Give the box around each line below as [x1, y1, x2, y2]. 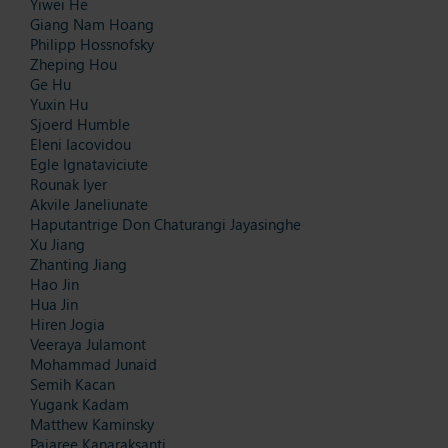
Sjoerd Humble [30, 113, 130, 134]
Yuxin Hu [30, 93, 88, 114]
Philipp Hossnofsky [30, 33, 154, 54]
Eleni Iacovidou [30, 133, 131, 154]
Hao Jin [30, 273, 79, 294]
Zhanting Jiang [30, 253, 127, 274]
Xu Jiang [30, 233, 85, 254]
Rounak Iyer [30, 173, 107, 194]
